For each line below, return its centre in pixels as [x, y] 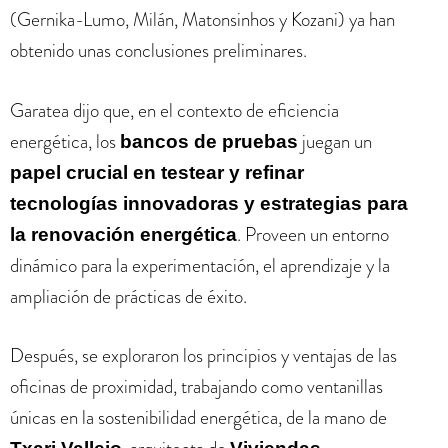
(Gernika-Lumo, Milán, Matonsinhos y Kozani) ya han [202, 19]
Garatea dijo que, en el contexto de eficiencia [174, 110]
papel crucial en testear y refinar [157, 172]
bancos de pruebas [209, 141]
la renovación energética [123, 234]
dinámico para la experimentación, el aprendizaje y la [200, 265]
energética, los [65, 141]
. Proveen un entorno [313, 234]
